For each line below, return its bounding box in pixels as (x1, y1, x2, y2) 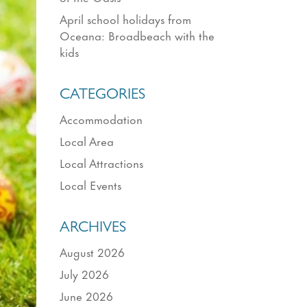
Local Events (60, 175, 122, 193)
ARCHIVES (60, 221, 127, 236)
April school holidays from (60, 9, 192, 27)
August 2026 (60, 242, 125, 260)
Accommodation (60, 109, 143, 127)
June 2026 (60, 286, 114, 304)
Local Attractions (60, 153, 144, 171)
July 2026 (60, 264, 110, 282)
